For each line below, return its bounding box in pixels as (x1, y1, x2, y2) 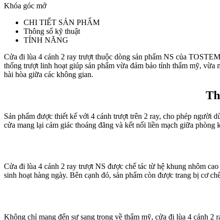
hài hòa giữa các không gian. (4, 70, 93, 79)
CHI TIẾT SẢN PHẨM (24, 18, 100, 27)
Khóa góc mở (4, 1, 46, 10)
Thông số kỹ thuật (24, 27, 80, 35)
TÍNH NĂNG (24, 35, 68, 44)
